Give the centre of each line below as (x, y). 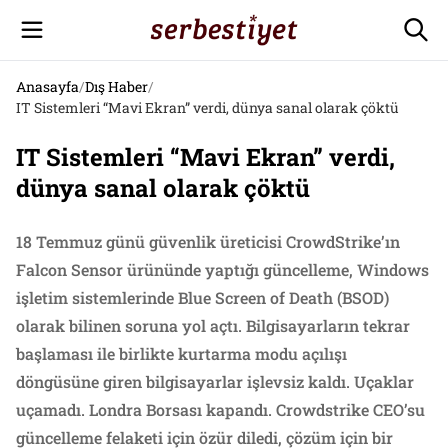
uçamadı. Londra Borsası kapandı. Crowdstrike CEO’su (220, 409)
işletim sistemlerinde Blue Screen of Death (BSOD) (202, 297)
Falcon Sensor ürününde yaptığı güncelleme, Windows (222, 269)
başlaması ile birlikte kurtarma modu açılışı (181, 353)
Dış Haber (116, 86)
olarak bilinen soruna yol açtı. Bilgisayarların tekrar (213, 325)
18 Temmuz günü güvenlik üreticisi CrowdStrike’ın (208, 241)
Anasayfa (47, 86)
